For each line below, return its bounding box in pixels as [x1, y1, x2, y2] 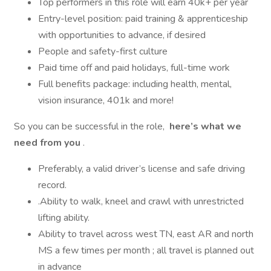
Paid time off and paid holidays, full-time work [38, 61, 230, 74]
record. [38, 178, 67, 192]
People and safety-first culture [38, 45, 168, 58]
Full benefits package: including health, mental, [38, 77, 232, 91]
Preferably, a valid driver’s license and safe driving [38, 162, 245, 175]
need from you [14, 136, 83, 149]
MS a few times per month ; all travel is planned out [38, 244, 254, 257]
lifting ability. [38, 211, 92, 224]
